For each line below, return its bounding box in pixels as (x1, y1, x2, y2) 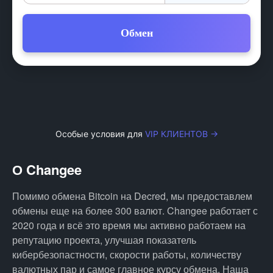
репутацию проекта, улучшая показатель (12, 233, 196, 247)
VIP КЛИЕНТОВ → (144, 129, 218, 139)
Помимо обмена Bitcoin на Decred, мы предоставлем (12, 189, 252, 203)
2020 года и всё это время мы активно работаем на (12, 218, 246, 232)
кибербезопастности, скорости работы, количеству (12, 247, 241, 261)
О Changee (12, 160, 82, 179)
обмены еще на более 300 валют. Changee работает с (12, 204, 258, 218)
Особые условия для (55, 129, 145, 139)
